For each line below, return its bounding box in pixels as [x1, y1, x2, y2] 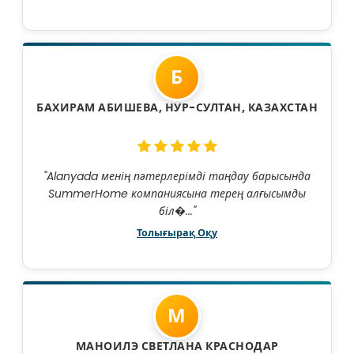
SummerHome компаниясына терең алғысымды [48, 186, 306, 202]
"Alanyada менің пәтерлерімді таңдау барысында [43, 168, 311, 185]
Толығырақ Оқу [137, 226, 217, 240]
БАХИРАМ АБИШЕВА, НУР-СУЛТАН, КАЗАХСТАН [36, 100, 318, 116]
